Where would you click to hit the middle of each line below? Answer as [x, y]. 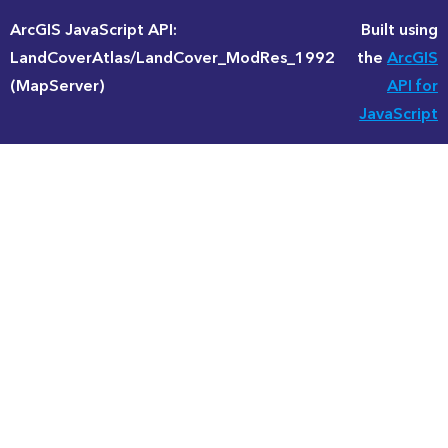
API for [412, 86]
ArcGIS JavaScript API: [93, 30]
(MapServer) [57, 86]
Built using [399, 30]
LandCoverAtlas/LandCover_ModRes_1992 [172, 58]
